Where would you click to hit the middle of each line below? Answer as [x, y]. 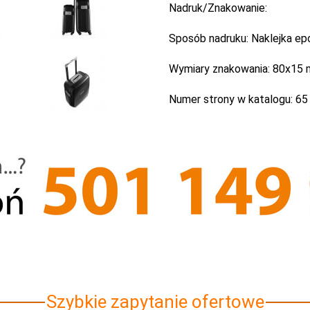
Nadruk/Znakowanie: [218, 8]
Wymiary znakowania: [221, 69]
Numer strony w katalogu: [232, 99]
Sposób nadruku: [210, 38]
